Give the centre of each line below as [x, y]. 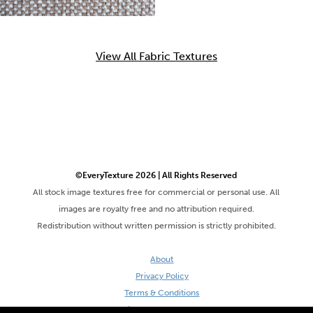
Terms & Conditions [162, 292]
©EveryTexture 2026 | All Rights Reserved [156, 175]
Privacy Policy [162, 276]
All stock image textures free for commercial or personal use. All [156, 192]
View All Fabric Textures [156, 56]
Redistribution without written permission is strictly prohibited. [156, 225]
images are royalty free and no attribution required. [156, 209]
